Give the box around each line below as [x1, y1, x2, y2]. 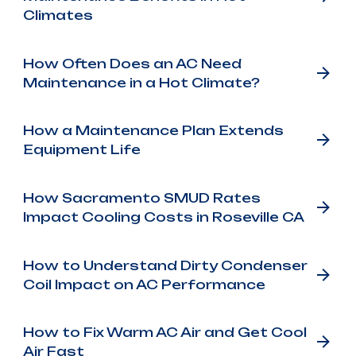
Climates [22, 7, 93, 24]
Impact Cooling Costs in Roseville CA [22, 209, 304, 226]
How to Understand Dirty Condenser [22, 257, 308, 273]
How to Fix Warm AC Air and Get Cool [22, 324, 307, 341]
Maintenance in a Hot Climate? [22, 74, 260, 91]
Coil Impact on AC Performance [22, 276, 265, 292]
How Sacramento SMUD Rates [22, 190, 261, 207]
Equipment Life [22, 141, 141, 158]
